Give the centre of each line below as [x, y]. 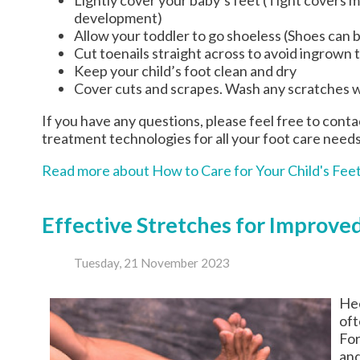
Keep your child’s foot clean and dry [185, 70]
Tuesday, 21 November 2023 [152, 263]
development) [118, 17]
